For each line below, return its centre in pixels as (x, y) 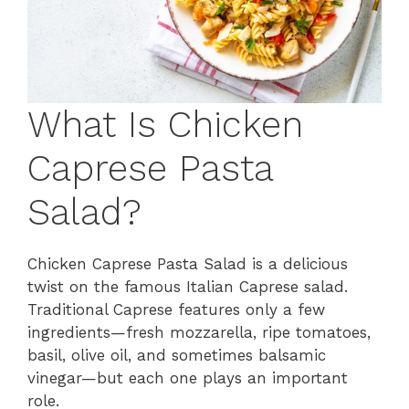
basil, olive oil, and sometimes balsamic (177, 355)
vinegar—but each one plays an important (188, 378)
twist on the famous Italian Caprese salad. (188, 286)
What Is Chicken (165, 124)
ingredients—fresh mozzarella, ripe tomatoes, (199, 332)
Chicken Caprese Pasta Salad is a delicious (188, 263)
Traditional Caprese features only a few (176, 309)
